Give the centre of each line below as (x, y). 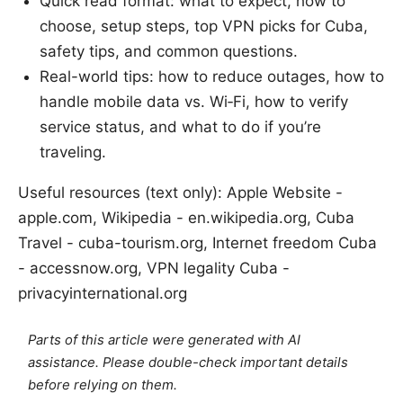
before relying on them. (103, 385)
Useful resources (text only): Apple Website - (180, 193)
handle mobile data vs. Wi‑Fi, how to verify (194, 102)
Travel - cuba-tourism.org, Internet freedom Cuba (197, 243)
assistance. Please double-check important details (188, 363)
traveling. (73, 152)
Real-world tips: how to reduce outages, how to (212, 77)
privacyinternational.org (103, 294)
